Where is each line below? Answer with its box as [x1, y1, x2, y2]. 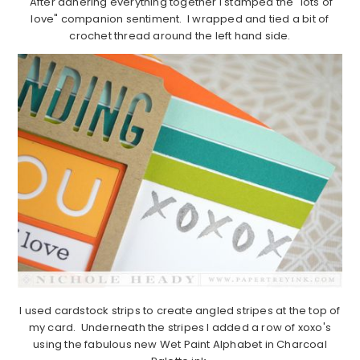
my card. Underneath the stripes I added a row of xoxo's [28, 320, 332, 336]
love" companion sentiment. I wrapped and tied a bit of [31, 10, 329, 27]
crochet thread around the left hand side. [69, 27, 291, 43]
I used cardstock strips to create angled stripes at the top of [19, 303, 341, 319]
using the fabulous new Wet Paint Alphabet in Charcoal [33, 337, 327, 353]
